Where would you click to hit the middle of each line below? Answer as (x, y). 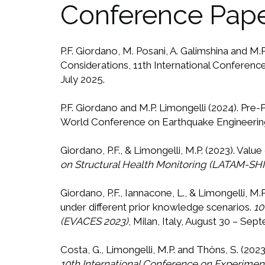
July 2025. (83, 80)
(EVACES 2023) (94, 222)
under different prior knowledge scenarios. (157, 207)
